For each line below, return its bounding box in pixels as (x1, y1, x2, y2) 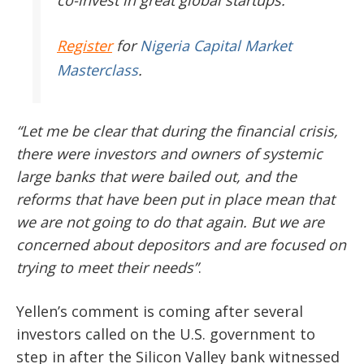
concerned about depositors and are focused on (16, 234, 346, 254)
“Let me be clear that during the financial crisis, (16, 120, 338, 141)
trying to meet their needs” (16, 257, 198, 277)
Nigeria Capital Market (140, 35, 292, 55)
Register (57, 35, 112, 55)
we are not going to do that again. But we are (16, 211, 324, 232)
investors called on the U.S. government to (16, 323, 315, 344)
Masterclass (57, 59, 138, 80)
